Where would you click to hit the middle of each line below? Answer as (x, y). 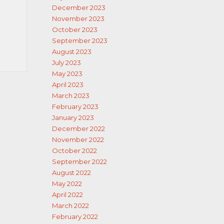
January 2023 (73, 117)
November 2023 (78, 18)
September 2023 (79, 40)
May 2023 (67, 73)
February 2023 (75, 106)
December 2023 (78, 7)
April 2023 (67, 84)
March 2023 (70, 95)
